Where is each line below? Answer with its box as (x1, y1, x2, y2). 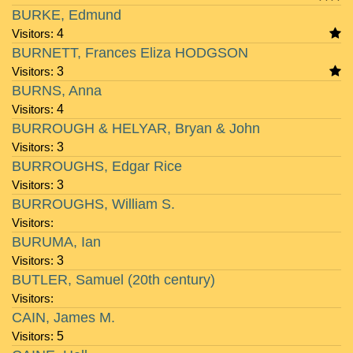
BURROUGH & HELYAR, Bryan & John (12, 121, 260, 136)
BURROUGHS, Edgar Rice (12, 158, 182, 174)
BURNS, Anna (12, 83, 102, 98)
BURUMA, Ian (12, 234, 101, 250)
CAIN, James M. (12, 310, 115, 325)
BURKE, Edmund (12, 7, 121, 23)
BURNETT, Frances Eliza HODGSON (12, 45, 248, 61)
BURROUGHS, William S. (12, 196, 175, 212)
